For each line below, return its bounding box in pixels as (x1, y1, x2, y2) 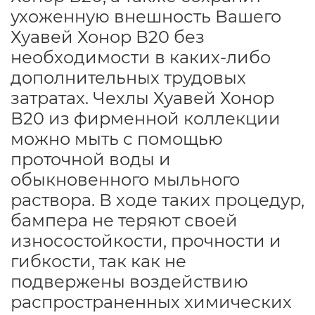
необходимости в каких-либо (11, 46, 271, 67)
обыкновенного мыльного (11, 169, 240, 190)
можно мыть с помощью (11, 128, 223, 149)
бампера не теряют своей (11, 210, 238, 231)
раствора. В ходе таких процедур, (11, 189, 304, 210)
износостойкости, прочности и (11, 230, 281, 251)
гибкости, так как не (11, 250, 186, 271)
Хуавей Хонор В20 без (11, 26, 205, 47)
